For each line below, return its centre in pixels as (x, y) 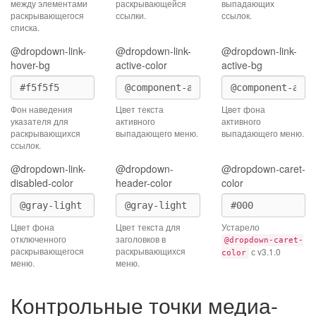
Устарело (240, 227)
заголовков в (141, 239)
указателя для (39, 121)
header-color (144, 183)
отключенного (38, 239)
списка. (25, 27)
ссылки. (131, 15)
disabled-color (42, 183)
